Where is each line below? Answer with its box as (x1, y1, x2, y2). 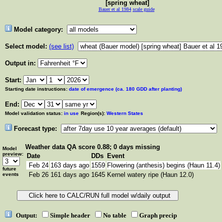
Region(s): (81, 111, 105, 116)
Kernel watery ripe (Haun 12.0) (107, 171, 194, 178)
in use (62, 111, 79, 116)
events (2, 171, 19, 177)
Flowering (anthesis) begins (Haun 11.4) (107, 162, 220, 169)
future (2, 166, 16, 171)
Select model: (5, 43, 47, 50)
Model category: (14, 26, 63, 33)
